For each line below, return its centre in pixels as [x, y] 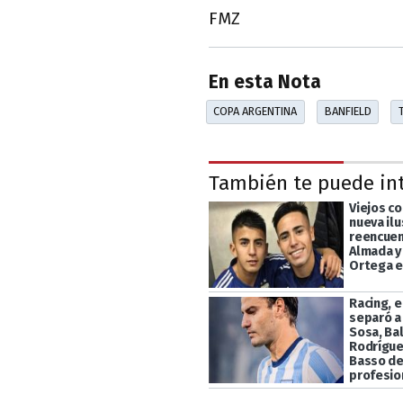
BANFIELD [348, 112]
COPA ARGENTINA [255, 112]
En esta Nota [265, 83]
